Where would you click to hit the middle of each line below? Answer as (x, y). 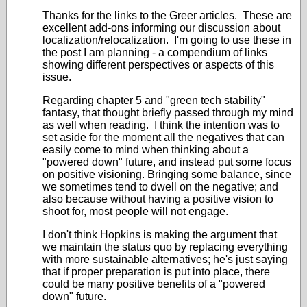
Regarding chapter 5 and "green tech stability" (154, 100)
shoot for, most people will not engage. (137, 211)
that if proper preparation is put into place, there (156, 272)
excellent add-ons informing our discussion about (161, 28)
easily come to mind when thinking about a (146, 150)
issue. (57, 77)
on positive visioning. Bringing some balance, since (167, 174)
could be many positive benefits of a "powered (154, 284)
